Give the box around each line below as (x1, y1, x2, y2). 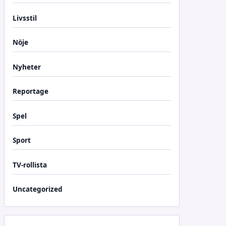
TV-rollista (13, 160, 47, 169)
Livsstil (13, 13, 37, 23)
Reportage (13, 87, 48, 96)
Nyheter (13, 62, 41, 72)
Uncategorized (13, 185, 63, 194)
